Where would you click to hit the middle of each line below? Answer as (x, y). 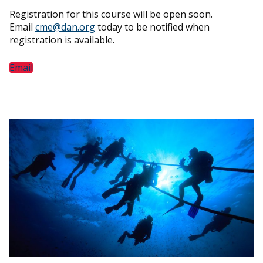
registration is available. (62, 40)
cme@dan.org (65, 27)
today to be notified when (152, 27)
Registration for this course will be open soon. (111, 14)
